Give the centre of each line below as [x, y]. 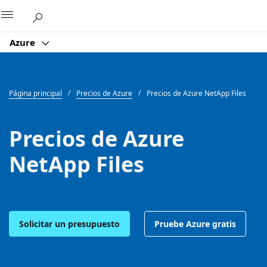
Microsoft [120, 14]
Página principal [35, 93]
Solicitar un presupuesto [69, 223]
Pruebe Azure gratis [195, 223]
